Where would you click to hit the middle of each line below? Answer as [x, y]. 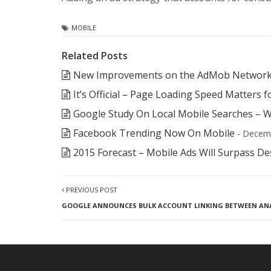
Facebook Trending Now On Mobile [154, 133]
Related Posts [95, 55]
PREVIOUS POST [91, 189]
